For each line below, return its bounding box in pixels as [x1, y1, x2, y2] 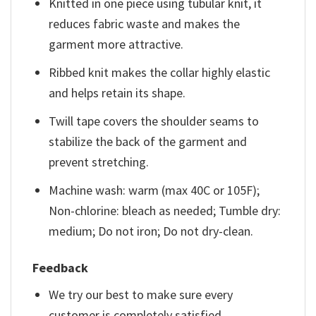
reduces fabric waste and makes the [49, 16, 241, 32]
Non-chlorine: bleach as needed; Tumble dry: [49, 202, 281, 219]
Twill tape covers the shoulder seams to [49, 112, 260, 129]
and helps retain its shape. [49, 85, 186, 102]
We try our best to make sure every [49, 286, 233, 303]
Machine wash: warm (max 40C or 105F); [49, 181, 260, 198]
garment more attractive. [49, 36, 184, 53]
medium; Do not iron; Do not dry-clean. [49, 222, 254, 239]
